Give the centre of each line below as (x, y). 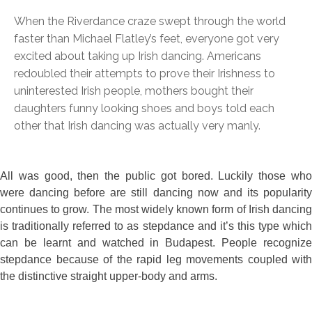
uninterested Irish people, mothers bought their (134, 91)
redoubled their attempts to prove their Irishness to (145, 74)
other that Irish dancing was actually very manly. (137, 126)
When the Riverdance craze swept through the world (150, 22)
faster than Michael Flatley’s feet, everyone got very (147, 39)
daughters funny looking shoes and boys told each (144, 109)
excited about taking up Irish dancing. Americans (138, 56)
